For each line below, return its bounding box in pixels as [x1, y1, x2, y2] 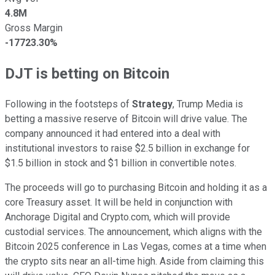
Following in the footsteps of [5, 98, 132, 110]
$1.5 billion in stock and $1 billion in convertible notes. [5, 157, 236, 169]
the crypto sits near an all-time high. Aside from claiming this [5, 255, 264, 267]
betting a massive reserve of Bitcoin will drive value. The [5, 112, 247, 125]
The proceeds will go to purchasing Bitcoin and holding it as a [5, 181, 267, 193]
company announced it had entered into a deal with [5, 127, 220, 139]
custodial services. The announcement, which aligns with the [5, 225, 262, 238]
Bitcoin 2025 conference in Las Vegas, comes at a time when [5, 240, 266, 252]
